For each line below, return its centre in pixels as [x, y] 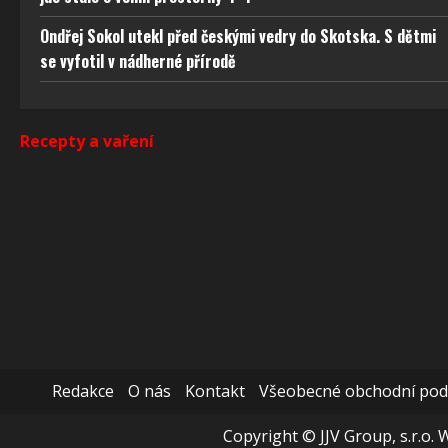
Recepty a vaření [87, 141]
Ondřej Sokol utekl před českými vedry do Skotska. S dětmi [238, 36]
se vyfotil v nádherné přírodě [138, 61]
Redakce [82, 391]
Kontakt [214, 391]
